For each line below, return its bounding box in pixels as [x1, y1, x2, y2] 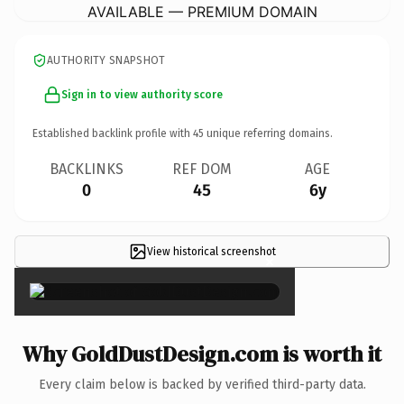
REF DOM [172, 160, 232, 178]
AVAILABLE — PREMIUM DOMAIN [87, 2, 317, 21]
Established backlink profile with [32, 126, 193, 140]
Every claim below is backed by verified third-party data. [38, 376, 366, 392]
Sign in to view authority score [61, 87, 223, 101]
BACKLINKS [50, 160, 124, 178]
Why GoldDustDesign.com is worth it [23, 338, 381, 369]
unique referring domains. [204, 126, 333, 140]
